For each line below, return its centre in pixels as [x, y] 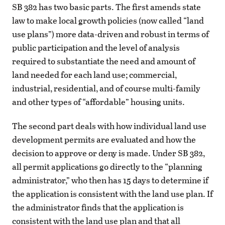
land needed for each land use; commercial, [94, 74]
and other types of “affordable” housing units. [98, 101]
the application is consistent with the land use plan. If [113, 194]
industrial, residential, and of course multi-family [106, 88]
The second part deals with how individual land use [109, 126]
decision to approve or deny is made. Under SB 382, [108, 153]
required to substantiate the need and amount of [104, 61]
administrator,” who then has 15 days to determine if [110, 180]
